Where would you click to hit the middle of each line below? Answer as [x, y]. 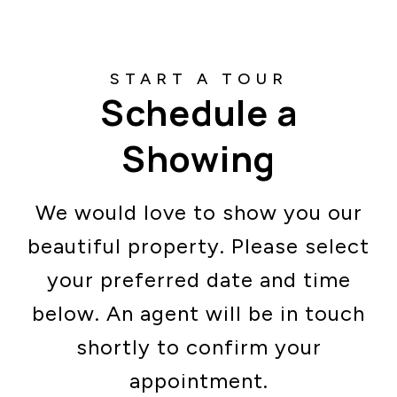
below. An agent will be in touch [198, 313]
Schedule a [198, 112]
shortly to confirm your [198, 347]
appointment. [198, 381]
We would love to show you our [198, 212]
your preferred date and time [198, 280]
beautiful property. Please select [198, 246]
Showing [198, 158]
